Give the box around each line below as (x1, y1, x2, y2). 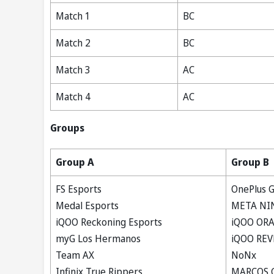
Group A (56, 155, 94, 169)
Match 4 (56, 90, 91, 104)
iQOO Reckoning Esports (56, 215, 162, 229)
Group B (231, 155, 269, 169)
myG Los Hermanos (56, 232, 141, 246)
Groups (50, 121, 84, 135)
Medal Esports (56, 199, 119, 213)
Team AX (56, 248, 94, 262)
